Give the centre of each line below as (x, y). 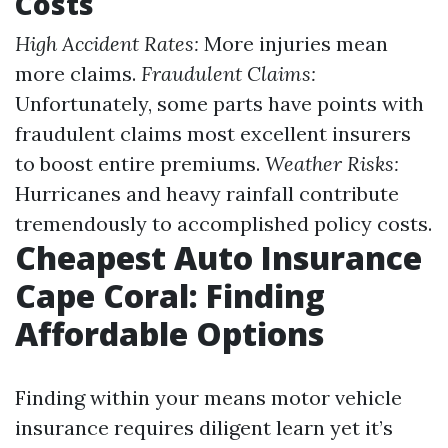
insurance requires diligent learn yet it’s (204, 427)
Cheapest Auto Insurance (218, 257)
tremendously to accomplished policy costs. (223, 223)
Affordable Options (169, 333)
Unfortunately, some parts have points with (219, 103)
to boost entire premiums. (140, 163)
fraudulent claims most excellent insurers (213, 133)
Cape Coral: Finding (170, 295)
